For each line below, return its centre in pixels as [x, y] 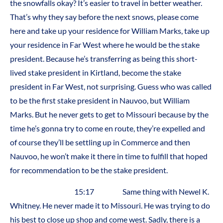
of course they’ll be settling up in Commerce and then [100, 142]
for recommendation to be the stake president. [89, 170]
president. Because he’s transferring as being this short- [104, 59]
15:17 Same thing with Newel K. [110, 191]
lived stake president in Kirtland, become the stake [96, 73]
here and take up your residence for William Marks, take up [110, 31]
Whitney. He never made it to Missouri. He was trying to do [110, 205]
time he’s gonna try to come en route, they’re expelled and [108, 128]
